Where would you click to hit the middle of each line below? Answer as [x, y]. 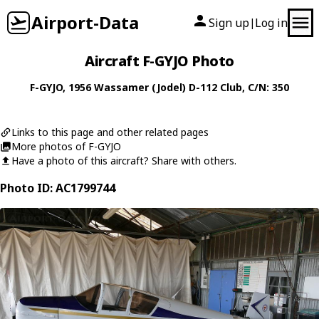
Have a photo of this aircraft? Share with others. [124, 161]
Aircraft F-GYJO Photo [159, 61]
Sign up [229, 23]
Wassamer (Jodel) [140, 87]
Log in [271, 23]
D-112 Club [215, 87]
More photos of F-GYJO [66, 146]
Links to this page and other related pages [110, 132]
